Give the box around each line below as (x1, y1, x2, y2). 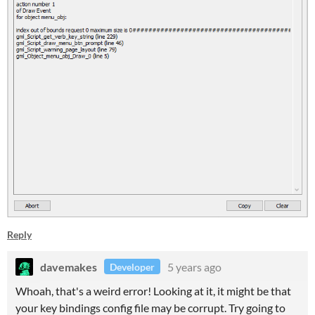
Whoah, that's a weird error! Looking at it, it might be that (15, 283, 291, 297)
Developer (110, 260, 155, 273)
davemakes (40, 259, 97, 274)
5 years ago (167, 259, 221, 274)
